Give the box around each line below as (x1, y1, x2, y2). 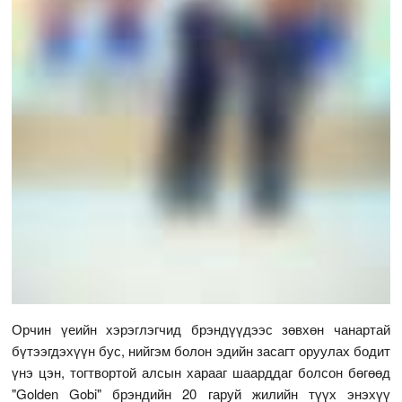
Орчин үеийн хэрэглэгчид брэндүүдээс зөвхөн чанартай (12, 319, 390, 339)
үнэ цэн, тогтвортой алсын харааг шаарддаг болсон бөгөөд (12, 363, 390, 382)
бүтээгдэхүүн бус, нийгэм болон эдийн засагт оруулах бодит (12, 341, 390, 361)
